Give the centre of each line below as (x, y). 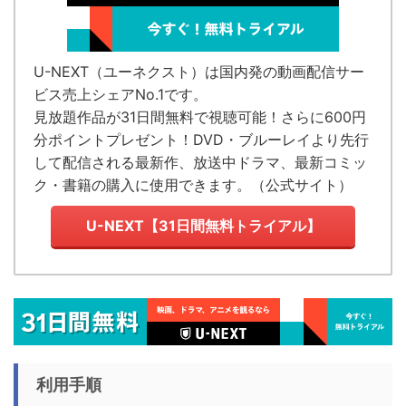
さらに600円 (324, 117)
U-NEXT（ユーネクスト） (119, 72)
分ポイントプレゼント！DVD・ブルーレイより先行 (201, 140)
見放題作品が (77, 117)
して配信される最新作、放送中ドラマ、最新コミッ (200, 163)
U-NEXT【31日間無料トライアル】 (203, 226)
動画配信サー (321, 72)
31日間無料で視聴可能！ (201, 117)
